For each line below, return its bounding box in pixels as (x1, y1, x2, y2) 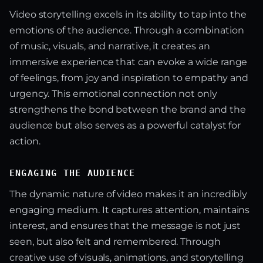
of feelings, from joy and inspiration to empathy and (9, 72, 249, 84)
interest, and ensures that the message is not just (9, 220, 241, 232)
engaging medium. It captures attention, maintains (9, 204, 250, 216)
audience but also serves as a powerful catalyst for (9, 120, 241, 131)
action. (9, 136, 41, 147)
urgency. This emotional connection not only (9, 88, 217, 100)
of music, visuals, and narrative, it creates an (9, 41, 210, 52)
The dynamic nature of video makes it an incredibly (9, 188, 248, 200)
